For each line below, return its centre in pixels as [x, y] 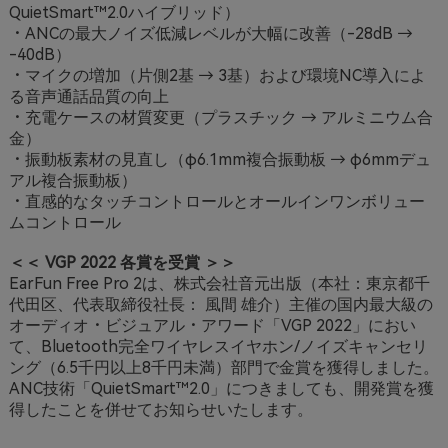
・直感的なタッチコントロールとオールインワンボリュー [216, 201]
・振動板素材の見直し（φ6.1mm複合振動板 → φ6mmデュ [219, 159]
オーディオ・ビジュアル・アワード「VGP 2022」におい [212, 325]
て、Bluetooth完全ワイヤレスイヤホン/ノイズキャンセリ [218, 346]
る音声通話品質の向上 [88, 96]
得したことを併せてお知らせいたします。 [160, 409]
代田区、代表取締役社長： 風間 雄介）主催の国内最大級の [220, 304]
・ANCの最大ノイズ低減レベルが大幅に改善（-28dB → [210, 33]
